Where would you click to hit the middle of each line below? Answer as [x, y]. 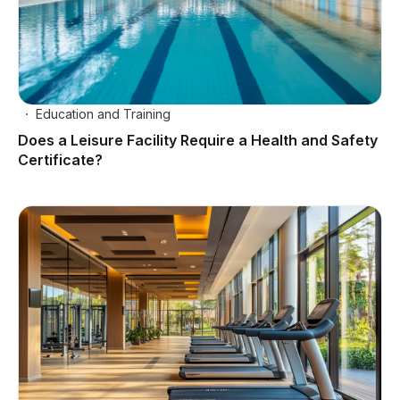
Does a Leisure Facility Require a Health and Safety [198, 141]
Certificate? [60, 160]
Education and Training [103, 114]
